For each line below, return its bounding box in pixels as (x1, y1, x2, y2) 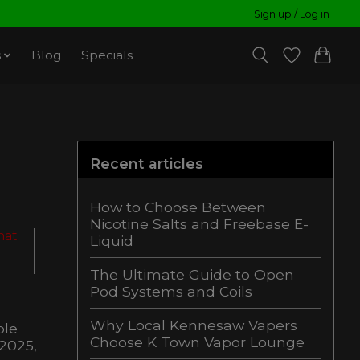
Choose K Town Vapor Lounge (90, 333, 305, 350)
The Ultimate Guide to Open (90, 265, 294, 283)
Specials (80, 47, 133, 63)
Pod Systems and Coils (90, 282, 252, 300)
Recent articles (90, 154, 203, 172)
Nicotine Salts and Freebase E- (90, 215, 309, 232)
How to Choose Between (90, 198, 266, 215)
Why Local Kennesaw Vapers (90, 316, 297, 333)
